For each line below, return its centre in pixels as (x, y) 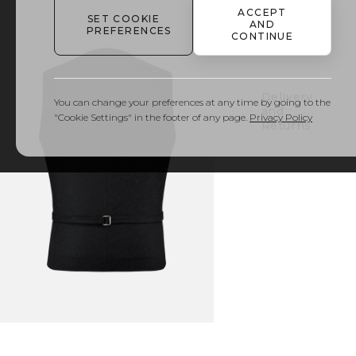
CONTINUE (262, 36)
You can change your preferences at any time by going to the (192, 102)
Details (283, 33)
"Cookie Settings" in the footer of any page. (151, 117)
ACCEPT (262, 12)
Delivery (287, 97)
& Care (281, 47)
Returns (286, 126)
